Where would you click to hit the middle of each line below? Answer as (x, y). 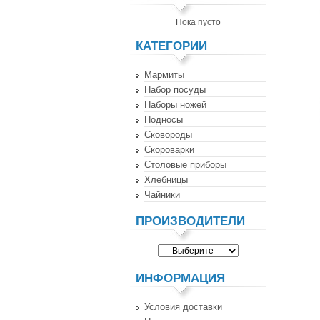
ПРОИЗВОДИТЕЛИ (191, 221)
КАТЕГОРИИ (172, 46)
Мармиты (164, 75)
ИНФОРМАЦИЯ (181, 278)
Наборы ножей (175, 105)
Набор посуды (175, 90)
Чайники (162, 195)
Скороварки (169, 150)
